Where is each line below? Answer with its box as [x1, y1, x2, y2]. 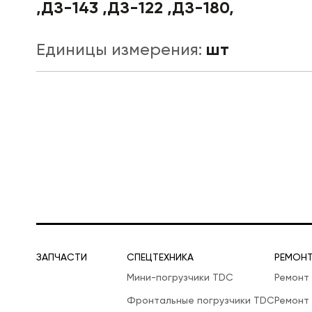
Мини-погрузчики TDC [127, 272, 233, 283]
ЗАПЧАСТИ [36, 251, 87, 263]
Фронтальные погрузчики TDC [127, 295, 274, 306]
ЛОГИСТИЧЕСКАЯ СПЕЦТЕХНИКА [36, 70, 212, 84]
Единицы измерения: [36, 40, 206, 60]
